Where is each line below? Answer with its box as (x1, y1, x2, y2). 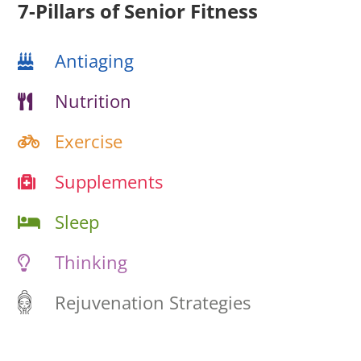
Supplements (55, 169, 164, 193)
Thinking (55, 250, 128, 274)
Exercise (55, 129, 123, 153)
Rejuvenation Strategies (55, 290, 251, 314)
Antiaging (55, 48, 135, 73)
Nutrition (55, 89, 132, 113)
